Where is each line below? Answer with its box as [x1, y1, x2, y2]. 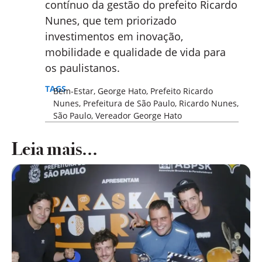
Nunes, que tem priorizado [45, 13, 177, 28]
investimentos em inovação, [45, 29, 183, 44]
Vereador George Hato [95, 109, 182, 121]
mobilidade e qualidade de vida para [45, 45, 226, 60]
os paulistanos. [45, 61, 120, 75]
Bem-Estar [53, 85, 94, 96]
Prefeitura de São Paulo [82, 97, 175, 109]
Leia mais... [12, 137, 98, 160]
